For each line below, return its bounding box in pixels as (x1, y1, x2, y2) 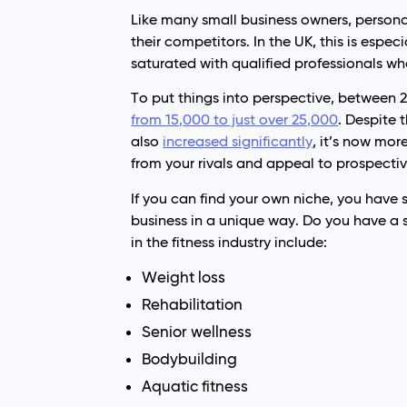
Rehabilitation (142, 295, 243, 314)
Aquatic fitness (142, 377, 249, 396)
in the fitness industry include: (131, 233, 328, 251)
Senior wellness (142, 323, 253, 342)
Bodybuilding (142, 350, 238, 369)
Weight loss (142, 268, 226, 287)
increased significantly (163, 133, 313, 151)
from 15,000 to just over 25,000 (131, 111, 339, 129)
